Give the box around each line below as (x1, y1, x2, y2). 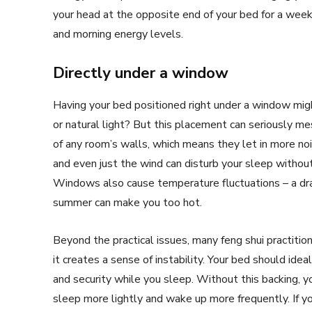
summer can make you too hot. (53, 195, 202, 211)
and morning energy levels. (53, 26, 183, 42)
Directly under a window (53, 63, 228, 84)
